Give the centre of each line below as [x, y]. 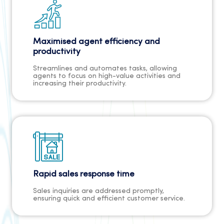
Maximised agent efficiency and [96, 42]
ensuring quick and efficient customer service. [109, 199]
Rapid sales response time [84, 174]
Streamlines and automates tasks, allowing [105, 69]
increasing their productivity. [80, 84]
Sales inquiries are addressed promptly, [98, 191]
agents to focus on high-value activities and [107, 76]
